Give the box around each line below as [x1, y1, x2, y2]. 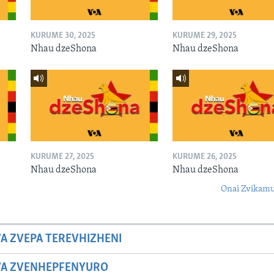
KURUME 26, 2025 [172, 152, 237, 162]
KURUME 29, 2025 [172, 31, 237, 40]
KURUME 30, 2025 [30, 31, 95, 40]
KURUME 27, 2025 [30, 152, 94, 162]
